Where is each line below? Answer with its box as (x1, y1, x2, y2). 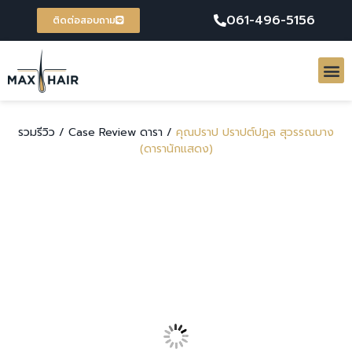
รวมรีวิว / (18, 123, 64, 141)
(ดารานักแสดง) (139, 140, 213, 157)
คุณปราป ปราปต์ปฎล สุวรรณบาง (172, 123, 334, 141)
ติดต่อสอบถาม (52, 13, 115, 27)
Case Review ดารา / (68, 123, 172, 141)
